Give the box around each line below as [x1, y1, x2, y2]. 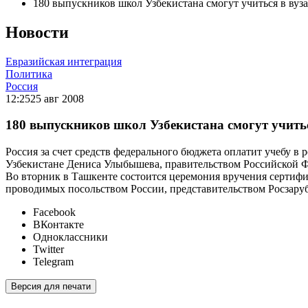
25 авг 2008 [30, 92, 84, 104]
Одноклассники [33, 231, 108, 243]
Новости [5, 23, 69, 41]
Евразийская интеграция [5, 55, 122, 67]
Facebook [33, 206, 76, 219]
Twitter [33, 243, 64, 256]
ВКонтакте [33, 219, 84, 231]
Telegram [33, 256, 74, 268]
